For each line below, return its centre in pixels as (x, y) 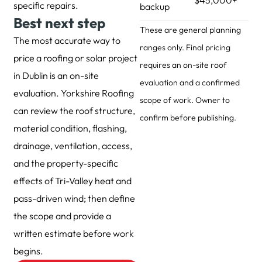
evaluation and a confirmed (190, 83)
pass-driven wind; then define (75, 199)
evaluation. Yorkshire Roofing (74, 93)
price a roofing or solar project (76, 58)
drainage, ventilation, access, (73, 146)
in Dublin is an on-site (56, 76)
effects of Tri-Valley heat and (73, 181)
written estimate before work (74, 234)
